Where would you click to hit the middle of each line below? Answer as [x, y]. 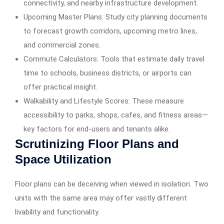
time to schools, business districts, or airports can [107, 73]
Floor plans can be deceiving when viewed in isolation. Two [112, 184]
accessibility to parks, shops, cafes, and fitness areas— [116, 115]
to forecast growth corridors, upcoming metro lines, [110, 31]
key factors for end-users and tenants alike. [97, 129]
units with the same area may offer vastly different [101, 198]
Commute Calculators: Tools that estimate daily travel [114, 59]
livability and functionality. [57, 212]
